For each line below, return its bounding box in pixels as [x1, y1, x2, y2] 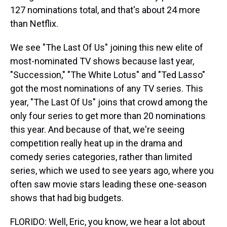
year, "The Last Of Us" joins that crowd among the [10, 97, 208, 107]
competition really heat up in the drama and [10, 138, 182, 148]
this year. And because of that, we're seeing [10, 124, 184, 135]
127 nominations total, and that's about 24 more [10, 5, 200, 15]
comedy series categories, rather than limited [10, 152, 192, 162]
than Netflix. [10, 18, 58, 29]
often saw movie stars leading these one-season [10, 179, 207, 190]
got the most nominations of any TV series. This [10, 83, 203, 94]
